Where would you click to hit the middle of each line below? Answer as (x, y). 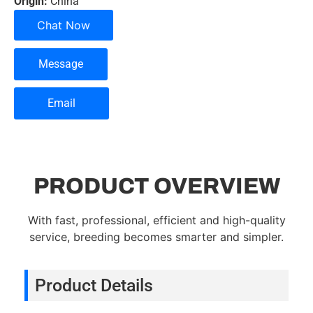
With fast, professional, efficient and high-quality (156, 220)
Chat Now (64, 26)
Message (61, 64)
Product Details (94, 285)
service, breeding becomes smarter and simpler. (156, 237)
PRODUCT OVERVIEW (156, 187)
